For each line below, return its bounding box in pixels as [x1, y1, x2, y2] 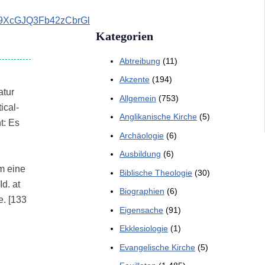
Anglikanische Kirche [119, 112, 197, 122]
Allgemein [119, 93, 156, 103]
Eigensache [119, 205, 163, 215]
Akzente [119, 75, 150, 85]
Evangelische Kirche [119, 242, 195, 252]
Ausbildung [119, 149, 161, 159]
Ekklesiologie [119, 224, 168, 234]
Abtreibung [119, 56, 160, 66]
